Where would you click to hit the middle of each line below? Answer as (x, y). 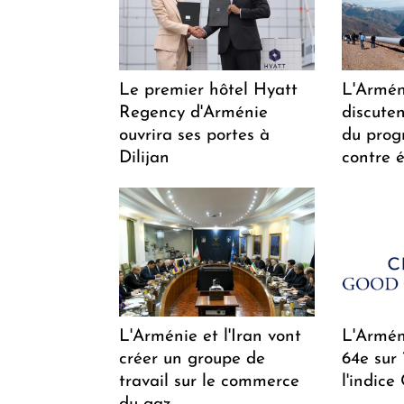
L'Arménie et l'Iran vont (210, 336)
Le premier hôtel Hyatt (208, 90)
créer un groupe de (192, 359)
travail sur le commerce (209, 381)
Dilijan (144, 158)
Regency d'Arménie (193, 113)
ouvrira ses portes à (194, 135)
